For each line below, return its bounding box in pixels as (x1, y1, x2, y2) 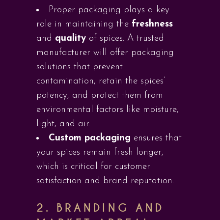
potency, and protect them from (36, 91, 163, 100)
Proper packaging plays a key (49, 5, 169, 15)
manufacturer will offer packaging (36, 48, 174, 57)
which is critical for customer (36, 162, 150, 171)
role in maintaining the (36, 20, 132, 29)
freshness (132, 20, 173, 29)
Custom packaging (49, 134, 131, 143)
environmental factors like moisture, (36, 105, 179, 114)
